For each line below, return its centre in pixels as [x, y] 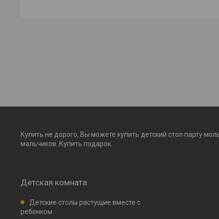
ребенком [36, 212]
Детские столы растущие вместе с [85, 203]
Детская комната [54, 183]
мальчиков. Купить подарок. [66, 144]
